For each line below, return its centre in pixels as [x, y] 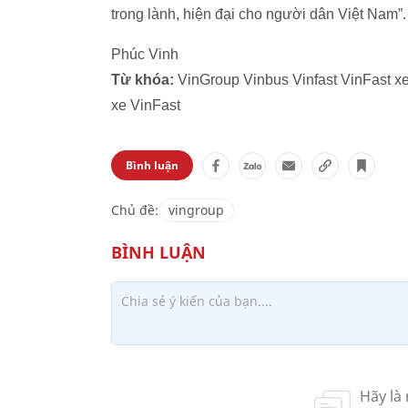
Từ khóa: [143, 80]
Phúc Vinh [145, 54]
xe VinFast [146, 105]
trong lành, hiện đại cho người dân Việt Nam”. [259, 14]
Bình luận [152, 165]
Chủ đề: [135, 210]
